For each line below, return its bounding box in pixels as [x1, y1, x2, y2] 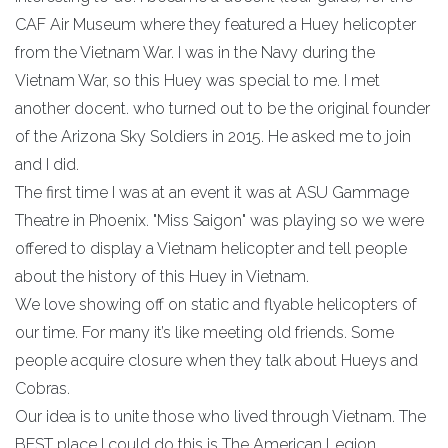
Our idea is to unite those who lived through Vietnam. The [15, 407, 426, 426]
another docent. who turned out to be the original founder [15, 99, 430, 118]
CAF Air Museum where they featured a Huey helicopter [15, 15, 416, 34]
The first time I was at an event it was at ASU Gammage [15, 183, 409, 202]
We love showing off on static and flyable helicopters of [15, 295, 417, 314]
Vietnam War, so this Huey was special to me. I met [15, 71, 380, 90]
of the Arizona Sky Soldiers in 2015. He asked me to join [15, 127, 411, 146]
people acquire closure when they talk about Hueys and [15, 351, 418, 370]
